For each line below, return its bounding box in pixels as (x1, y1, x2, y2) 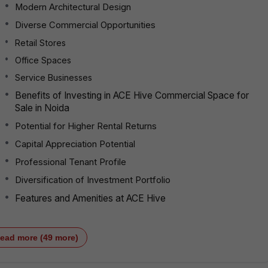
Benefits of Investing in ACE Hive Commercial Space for (15, 89, 249, 101)
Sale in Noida (15, 102, 69, 114)
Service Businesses (15, 72, 92, 83)
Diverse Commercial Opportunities (15, 19, 156, 31)
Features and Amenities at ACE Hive (15, 192, 166, 204)
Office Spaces (15, 54, 71, 65)
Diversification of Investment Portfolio (15, 174, 170, 185)
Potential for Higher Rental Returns (15, 120, 157, 132)
